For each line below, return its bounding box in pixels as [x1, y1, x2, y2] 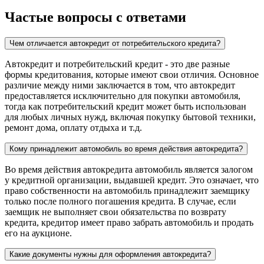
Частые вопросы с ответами [5, 9, 186, 25]
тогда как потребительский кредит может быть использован [5, 101, 246, 111]
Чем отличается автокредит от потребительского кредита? [9, 38, 220, 48]
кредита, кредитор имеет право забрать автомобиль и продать [5, 217, 253, 227]
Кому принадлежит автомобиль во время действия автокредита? [9, 144, 243, 153]
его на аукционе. [5, 227, 72, 238]
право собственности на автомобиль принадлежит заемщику [5, 185, 250, 196]
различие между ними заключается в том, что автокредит [5, 80, 235, 90]
